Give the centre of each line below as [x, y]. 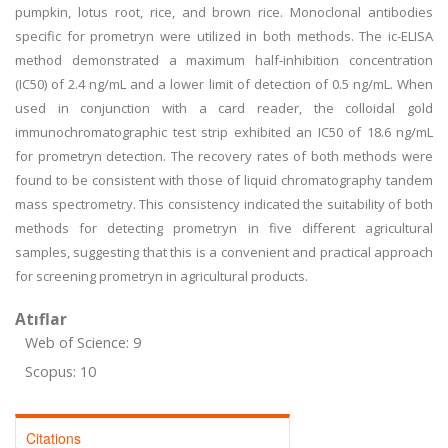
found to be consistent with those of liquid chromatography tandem [224, 180]
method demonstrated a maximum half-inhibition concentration [224, 60]
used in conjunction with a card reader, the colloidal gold [224, 108]
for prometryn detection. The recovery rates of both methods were [224, 156]
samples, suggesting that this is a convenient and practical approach [224, 252]
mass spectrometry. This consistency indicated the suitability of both [224, 204]
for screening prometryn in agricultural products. [161, 276]
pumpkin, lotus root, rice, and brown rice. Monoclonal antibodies [224, 12]
